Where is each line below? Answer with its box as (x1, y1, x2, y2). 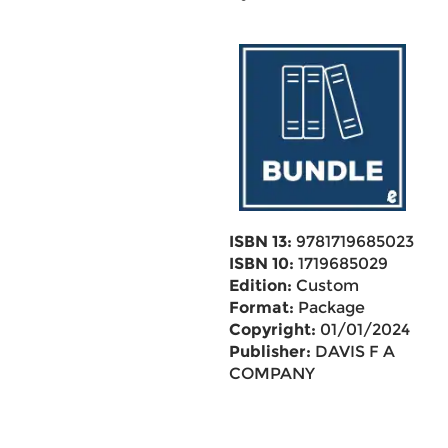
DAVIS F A (310, 342, 395, 361)
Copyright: (228, 320, 316, 339)
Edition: (228, 276, 292, 295)
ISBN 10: (228, 254, 294, 273)
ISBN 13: (228, 232, 292, 251)
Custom (291, 276, 359, 295)
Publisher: (228, 342, 311, 361)
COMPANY (228, 364, 315, 383)
